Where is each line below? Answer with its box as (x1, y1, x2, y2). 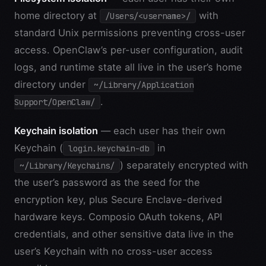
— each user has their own (98, 124, 226, 137)
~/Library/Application (94, 79, 194, 90)
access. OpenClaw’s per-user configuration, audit (14, 43, 243, 56)
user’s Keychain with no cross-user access (14, 245, 213, 257)
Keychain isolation (14, 124, 98, 137)
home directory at (14, 9, 100, 21)
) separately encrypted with (120, 159, 248, 171)
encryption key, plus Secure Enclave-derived (14, 193, 222, 205)
